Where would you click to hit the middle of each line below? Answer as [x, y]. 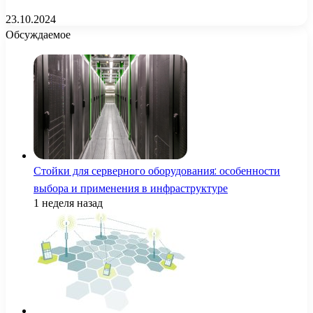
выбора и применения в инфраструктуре [131, 188]
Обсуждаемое [38, 34]
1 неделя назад [68, 203]
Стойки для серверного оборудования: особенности [157, 170]
